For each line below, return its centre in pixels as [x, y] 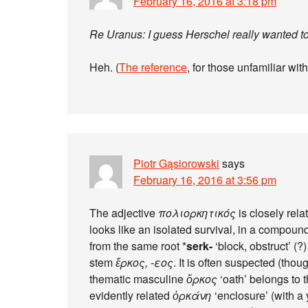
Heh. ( [104, 67]
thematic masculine [138, 279]
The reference [153, 67]
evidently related [131, 295]
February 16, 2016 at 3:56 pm [205, 180]
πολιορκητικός [197, 213]
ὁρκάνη [192, 295]
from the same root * [138, 246]
